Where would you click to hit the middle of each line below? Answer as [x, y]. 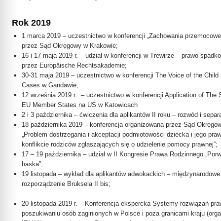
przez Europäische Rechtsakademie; [74, 65]
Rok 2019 [31, 23]
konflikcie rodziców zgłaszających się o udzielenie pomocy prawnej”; [120, 144]
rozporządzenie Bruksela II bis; [66, 184]
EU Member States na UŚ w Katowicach [80, 105]
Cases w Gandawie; [50, 85]
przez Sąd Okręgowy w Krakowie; [70, 46]
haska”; [33, 164]
